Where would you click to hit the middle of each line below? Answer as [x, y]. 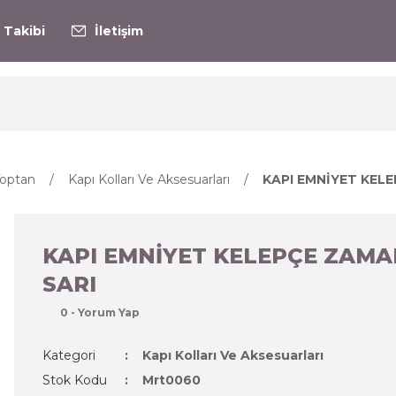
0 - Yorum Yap [100, 312]
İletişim [119, 31]
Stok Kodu [75, 380]
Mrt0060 [171, 380]
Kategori [69, 355]
